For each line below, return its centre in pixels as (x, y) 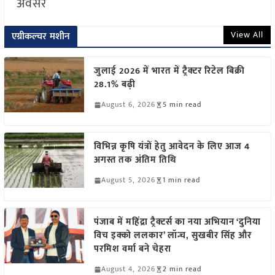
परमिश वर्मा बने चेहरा (132, 249)
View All (247, 35)
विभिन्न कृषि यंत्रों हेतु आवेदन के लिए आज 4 (172, 147)
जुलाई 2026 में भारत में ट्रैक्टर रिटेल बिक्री (169, 71)
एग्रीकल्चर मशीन (41, 37)
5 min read (182, 105)
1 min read (181, 180)
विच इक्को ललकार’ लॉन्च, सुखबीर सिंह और (172, 236)
